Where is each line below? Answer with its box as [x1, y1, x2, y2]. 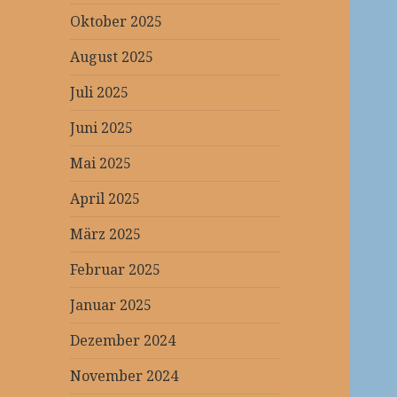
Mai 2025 [70, 153, 132, 174]
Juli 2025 [70, 82, 129, 103]
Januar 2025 [70, 295, 152, 315]
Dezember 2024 [70, 331, 176, 351]
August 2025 [70, 47, 154, 67]
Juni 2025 [70, 118, 134, 138]
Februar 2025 [70, 260, 161, 280]
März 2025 [70, 224, 142, 245]
